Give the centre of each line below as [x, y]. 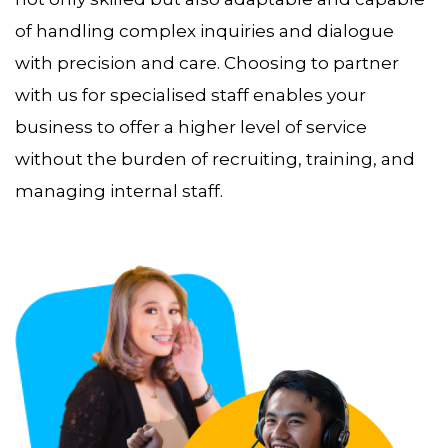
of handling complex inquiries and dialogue [204, 30]
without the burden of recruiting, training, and [215, 158]
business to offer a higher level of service [191, 126]
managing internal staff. [119, 190]
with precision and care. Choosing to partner [207, 62]
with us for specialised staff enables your [190, 94]
